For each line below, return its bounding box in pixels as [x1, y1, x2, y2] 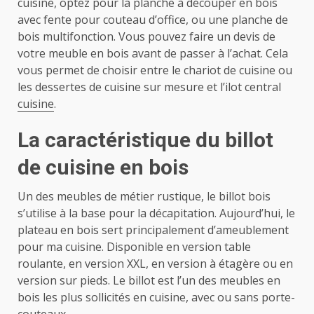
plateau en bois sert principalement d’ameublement [18, 221, 289, 238]
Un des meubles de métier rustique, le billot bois [18, 188, 271, 204]
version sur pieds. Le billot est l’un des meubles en [18, 272, 280, 288]
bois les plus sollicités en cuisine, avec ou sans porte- [18, 289, 295, 305]
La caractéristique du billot [18, 127, 273, 152]
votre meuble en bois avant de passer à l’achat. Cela [18, 45, 288, 61]
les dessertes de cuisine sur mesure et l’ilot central [18, 78, 281, 95]
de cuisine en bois [18, 154, 189, 179]
